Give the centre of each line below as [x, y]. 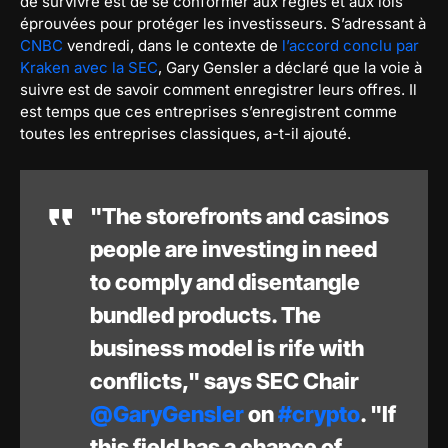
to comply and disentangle [225, 281]
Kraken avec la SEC [89, 67]
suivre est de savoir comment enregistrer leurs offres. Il [218, 89]
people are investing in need [233, 248]
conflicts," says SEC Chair [224, 380]
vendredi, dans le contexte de [172, 45]
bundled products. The [205, 314]
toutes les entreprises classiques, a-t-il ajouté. [185, 133]
